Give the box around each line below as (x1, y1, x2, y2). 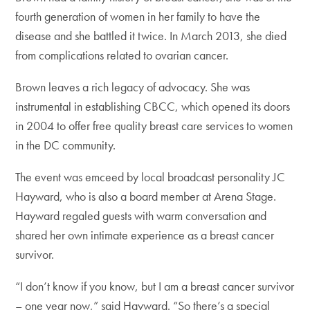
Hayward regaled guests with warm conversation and (15, 208, 267, 224)
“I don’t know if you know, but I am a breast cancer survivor (15, 278, 295, 294)
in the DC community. (15, 137, 116, 153)
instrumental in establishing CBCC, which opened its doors (15, 98, 291, 114)
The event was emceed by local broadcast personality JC (15, 169, 286, 185)
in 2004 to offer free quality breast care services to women (15, 118, 293, 134)
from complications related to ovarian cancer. (15, 47, 229, 63)
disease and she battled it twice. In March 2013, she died (15, 28, 287, 44)
